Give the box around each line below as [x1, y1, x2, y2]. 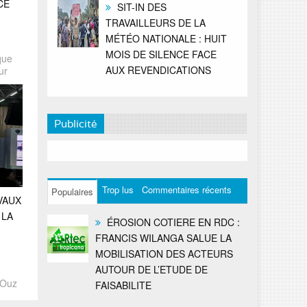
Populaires [51, 184, 93, 198]
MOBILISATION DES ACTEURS [95, 246, 233, 260]
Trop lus [101, 182, 134, 196]
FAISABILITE [95, 278, 151, 292]
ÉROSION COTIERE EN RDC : [103, 214, 240, 229]
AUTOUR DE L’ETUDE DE [95, 262, 208, 276]
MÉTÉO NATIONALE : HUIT [105, 31, 227, 45]
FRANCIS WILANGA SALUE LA [95, 230, 232, 245]
